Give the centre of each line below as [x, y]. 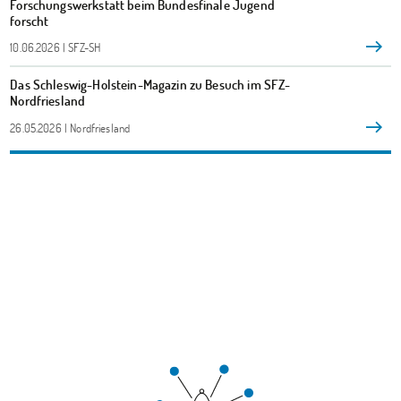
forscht [30, 20]
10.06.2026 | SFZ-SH [55, 48]
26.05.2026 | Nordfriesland [70, 128]
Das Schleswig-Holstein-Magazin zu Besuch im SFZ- [150, 85]
